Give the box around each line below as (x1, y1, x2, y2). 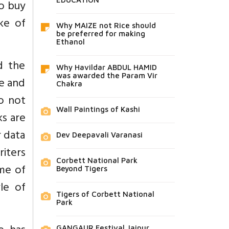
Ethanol (56, 37, 85, 46)
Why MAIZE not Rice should (56, 20, 156, 30)
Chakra (56, 79, 82, 88)
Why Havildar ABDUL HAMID (56, 62, 157, 72)
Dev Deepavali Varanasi (56, 130, 143, 139)
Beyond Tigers (56, 164, 107, 173)
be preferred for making (56, 29, 145, 38)
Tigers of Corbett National (56, 189, 154, 198)
